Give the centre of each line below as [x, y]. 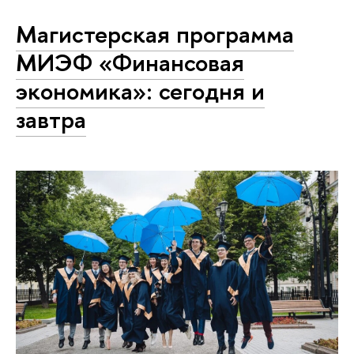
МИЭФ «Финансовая [130, 63]
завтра [51, 120]
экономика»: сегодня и [140, 91]
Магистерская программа [155, 34]
